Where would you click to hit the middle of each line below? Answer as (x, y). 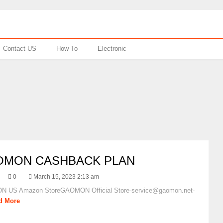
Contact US (20, 49)
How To (67, 49)
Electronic (112, 49)
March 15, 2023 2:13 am (66, 177)
